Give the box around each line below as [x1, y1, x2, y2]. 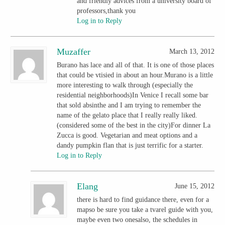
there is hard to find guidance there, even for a [77, 195, 209, 203]
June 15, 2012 [174, 182, 214, 190]
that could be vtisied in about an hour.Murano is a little [57, 71, 213, 79]
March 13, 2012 [169, 47, 214, 55]
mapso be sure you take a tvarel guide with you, [77, 205, 213, 213]
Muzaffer [57, 46, 91, 57]
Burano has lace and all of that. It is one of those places [57, 61, 214, 69]
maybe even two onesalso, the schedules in [77, 215, 198, 223]
